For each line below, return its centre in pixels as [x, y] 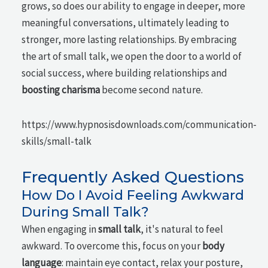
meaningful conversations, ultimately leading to [126, 23]
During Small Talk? [86, 212]
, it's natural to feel [182, 229]
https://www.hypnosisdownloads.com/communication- [139, 124]
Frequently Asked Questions [133, 177]
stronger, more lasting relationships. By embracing [130, 40]
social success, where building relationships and [125, 73]
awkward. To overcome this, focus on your [112, 246]
